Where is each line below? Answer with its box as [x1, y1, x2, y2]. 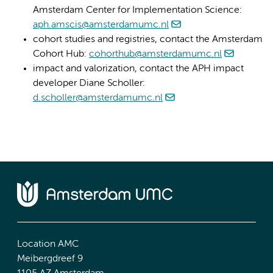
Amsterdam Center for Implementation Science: [33, 5, 242, 16]
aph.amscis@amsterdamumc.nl [33, 20, 169, 30]
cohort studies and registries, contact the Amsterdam [33, 35, 263, 45]
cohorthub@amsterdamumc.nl [89, 49, 222, 60]
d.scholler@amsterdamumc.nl [33, 93, 163, 104]
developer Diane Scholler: [33, 79, 145, 89]
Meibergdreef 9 [17, 253, 83, 264]
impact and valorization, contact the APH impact [33, 64, 244, 74]
